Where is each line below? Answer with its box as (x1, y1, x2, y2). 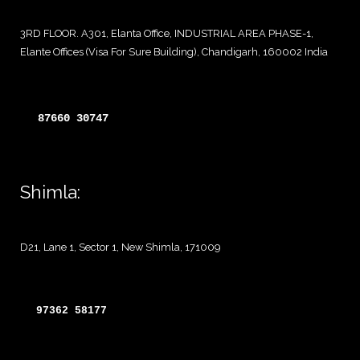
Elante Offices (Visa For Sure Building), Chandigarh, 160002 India (20, 45, 328, 58)
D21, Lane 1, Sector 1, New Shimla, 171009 (20, 240, 220, 253)
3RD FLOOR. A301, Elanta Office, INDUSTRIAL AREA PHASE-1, (20, 27, 313, 39)
